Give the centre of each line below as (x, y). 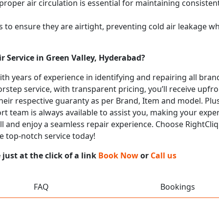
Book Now (118, 155)
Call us (164, 155)
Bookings (178, 186)
